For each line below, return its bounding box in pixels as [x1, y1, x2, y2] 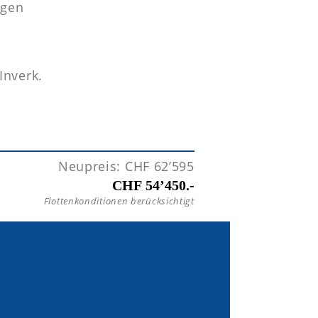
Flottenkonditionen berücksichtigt [43, 195, 194, 208]
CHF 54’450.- [111, 177, 194, 194]
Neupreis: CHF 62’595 [57, 158, 194, 175]
